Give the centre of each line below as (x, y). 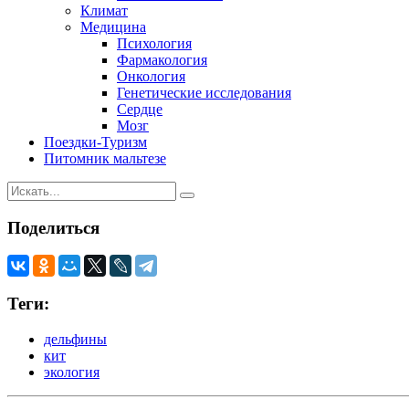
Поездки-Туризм (95, 142)
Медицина (113, 26)
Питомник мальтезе (105, 158)
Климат (104, 10)
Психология (154, 43)
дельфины (75, 339)
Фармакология (162, 59)
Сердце (140, 109)
